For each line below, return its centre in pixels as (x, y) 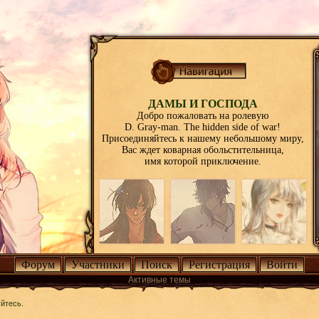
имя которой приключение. (203, 161)
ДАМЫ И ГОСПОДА (203, 104)
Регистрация (219, 265)
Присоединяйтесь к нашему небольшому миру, (203, 138)
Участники (98, 265)
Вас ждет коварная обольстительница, (203, 150)
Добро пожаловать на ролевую (203, 116)
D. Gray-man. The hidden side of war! (203, 127)
